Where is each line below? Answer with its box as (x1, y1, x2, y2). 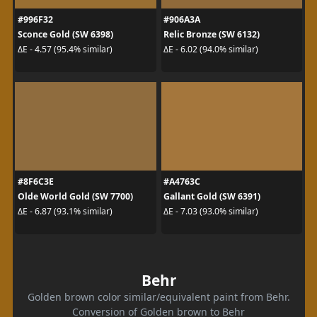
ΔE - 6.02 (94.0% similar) (163, 43, 258, 55)
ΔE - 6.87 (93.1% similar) (17, 205, 113, 217)
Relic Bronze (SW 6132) (163, 28, 260, 40)
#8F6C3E (17, 175, 54, 188)
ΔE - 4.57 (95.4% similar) (17, 43, 113, 55)
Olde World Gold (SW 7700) (17, 190, 133, 202)
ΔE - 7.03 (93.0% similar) (163, 205, 258, 217)
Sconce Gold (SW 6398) (17, 28, 113, 40)
